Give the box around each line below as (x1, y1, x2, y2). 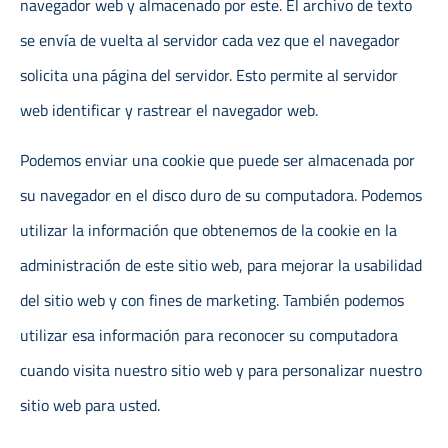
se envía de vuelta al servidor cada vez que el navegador (20, 28, 400, 53)
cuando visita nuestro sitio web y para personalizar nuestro (20, 357, 422, 382)
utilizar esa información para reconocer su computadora (20, 322, 398, 347)
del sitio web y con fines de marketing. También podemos (20, 287, 404, 312)
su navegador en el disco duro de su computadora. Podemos (20, 182, 422, 207)
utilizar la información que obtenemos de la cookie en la (20, 217, 397, 242)
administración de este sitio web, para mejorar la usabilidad (20, 252, 422, 277)
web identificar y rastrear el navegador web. (20, 98, 318, 123)
